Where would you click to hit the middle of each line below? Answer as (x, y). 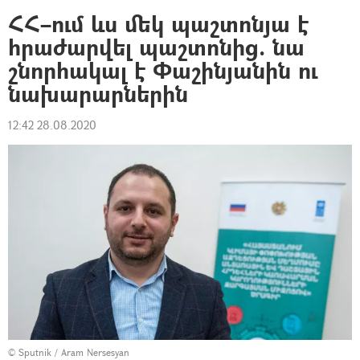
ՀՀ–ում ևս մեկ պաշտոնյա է (158, 24)
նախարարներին (98, 94)
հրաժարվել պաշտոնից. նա (156, 47)
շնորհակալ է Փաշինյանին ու (163, 70)
